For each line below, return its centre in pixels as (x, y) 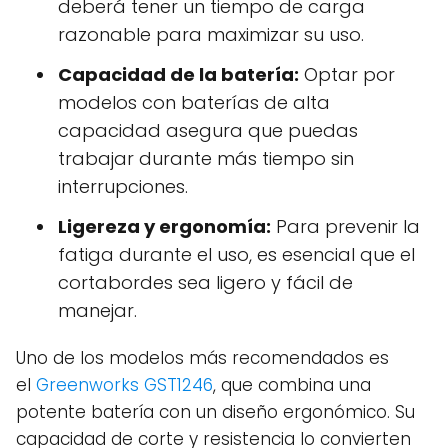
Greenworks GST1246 (124, 385)
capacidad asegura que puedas (208, 131)
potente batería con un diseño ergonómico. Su (215, 412)
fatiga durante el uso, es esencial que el (236, 255)
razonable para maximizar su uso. (211, 35)
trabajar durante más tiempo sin (206, 159)
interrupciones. (123, 187)
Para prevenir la (345, 227)
